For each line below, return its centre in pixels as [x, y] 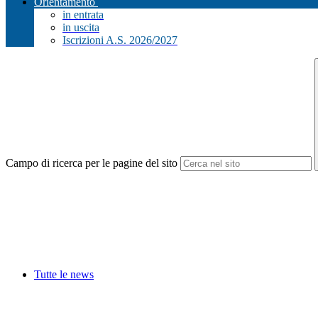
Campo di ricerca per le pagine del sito [92, 163]
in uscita [81, 28]
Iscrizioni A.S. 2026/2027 [120, 40]
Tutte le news [64, 275]
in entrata [83, 15]
